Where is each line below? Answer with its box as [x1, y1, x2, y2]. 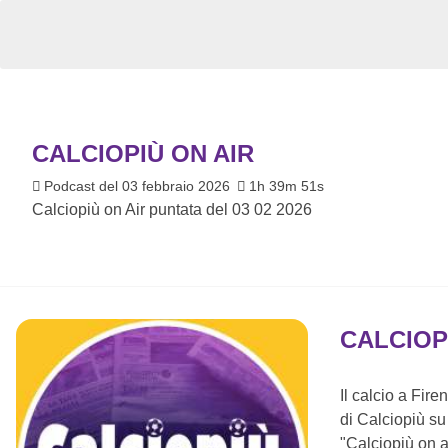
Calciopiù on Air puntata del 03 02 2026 [32, 200, 312, 218]
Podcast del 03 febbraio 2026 [43, 177, 234, 194]
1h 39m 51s [248, 177, 324, 194]
